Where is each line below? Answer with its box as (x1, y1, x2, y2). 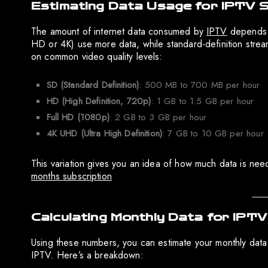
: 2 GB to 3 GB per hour (109, 111, 207, 124)
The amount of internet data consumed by (31, 25, 206, 39)
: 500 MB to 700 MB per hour (139, 78, 260, 92)
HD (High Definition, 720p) (46, 95, 151, 108)
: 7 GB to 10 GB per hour (162, 127, 264, 141)
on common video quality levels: (31, 50, 163, 64)
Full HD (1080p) (46, 111, 109, 124)
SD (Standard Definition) (46, 78, 139, 92)
